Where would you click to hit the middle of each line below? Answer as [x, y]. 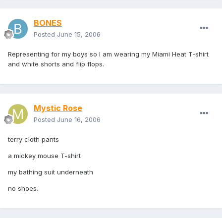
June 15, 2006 [79, 34]
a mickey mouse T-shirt [44, 156]
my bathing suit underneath [51, 172]
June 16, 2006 [79, 120]
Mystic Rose [58, 108]
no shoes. [23, 189]
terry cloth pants [33, 139]
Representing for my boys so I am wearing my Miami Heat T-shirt [108, 54]
